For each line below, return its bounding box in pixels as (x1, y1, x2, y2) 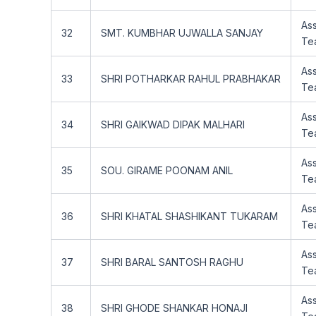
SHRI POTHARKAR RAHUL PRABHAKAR (101, 73, 281, 85)
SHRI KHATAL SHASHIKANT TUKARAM (101, 210, 278, 222)
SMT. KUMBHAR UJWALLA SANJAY (101, 27, 263, 39)
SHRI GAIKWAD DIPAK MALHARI (101, 119, 245, 130)
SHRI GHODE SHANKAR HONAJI (101, 302, 248, 314)
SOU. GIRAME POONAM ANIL (101, 164, 233, 176)
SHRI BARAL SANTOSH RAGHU (101, 256, 243, 268)
